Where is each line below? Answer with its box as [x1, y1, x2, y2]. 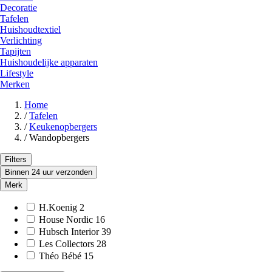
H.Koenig [39, 202, 77, 212]
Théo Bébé [39, 250, 81, 261]
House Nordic [39, 214, 93, 225]
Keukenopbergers [29, 121, 97, 132]
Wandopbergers [29, 132, 89, 143]
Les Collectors [39, 238, 94, 249]
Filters [5, 154, 27, 164]
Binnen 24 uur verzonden [5, 167, 92, 177]
